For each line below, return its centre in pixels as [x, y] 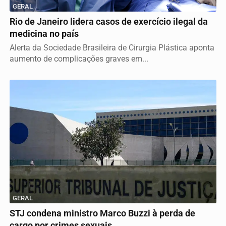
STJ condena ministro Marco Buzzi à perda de [102, 213]
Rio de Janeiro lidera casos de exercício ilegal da [109, 22]
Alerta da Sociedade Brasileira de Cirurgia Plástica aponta [112, 48]
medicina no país [44, 34]
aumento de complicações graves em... [79, 59]
